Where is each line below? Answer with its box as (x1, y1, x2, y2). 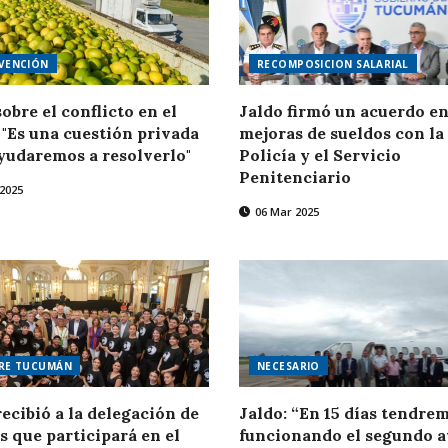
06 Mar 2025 (251, 203, 319, 219)
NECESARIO (256, 358, 320, 373)
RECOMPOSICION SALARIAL (256, 56, 409, 71)
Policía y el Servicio (238, 144, 401, 165)
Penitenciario (238, 166, 351, 187)
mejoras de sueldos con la (238, 122, 444, 143)
